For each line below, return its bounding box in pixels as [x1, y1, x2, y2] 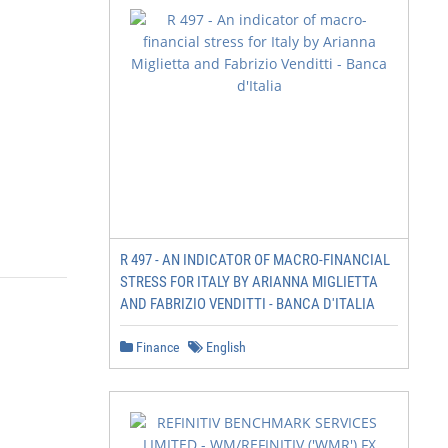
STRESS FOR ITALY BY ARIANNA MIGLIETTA [120, 273, 378, 291]
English [203, 339, 246, 355]
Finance [133, 339, 180, 355]
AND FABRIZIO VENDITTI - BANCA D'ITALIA [120, 295, 375, 313]
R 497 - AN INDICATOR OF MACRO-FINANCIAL [120, 251, 390, 269]
